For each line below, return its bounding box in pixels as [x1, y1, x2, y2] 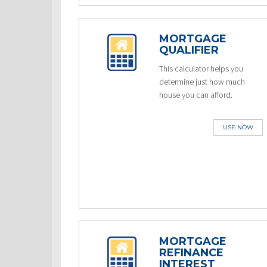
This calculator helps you [159, 63, 244, 74]
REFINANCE [159, 246, 224, 259]
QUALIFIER [159, 44, 219, 57]
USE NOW [222, 123, 253, 131]
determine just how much [159, 76, 246, 87]
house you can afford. [159, 89, 233, 100]
